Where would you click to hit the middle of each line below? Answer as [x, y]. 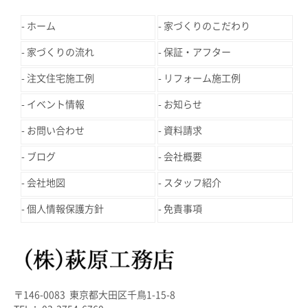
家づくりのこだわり [207, 26]
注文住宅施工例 [60, 78]
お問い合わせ [56, 130]
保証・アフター [198, 52]
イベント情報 [56, 104]
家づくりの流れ [60, 52]
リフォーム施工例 [202, 78]
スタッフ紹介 [193, 183]
